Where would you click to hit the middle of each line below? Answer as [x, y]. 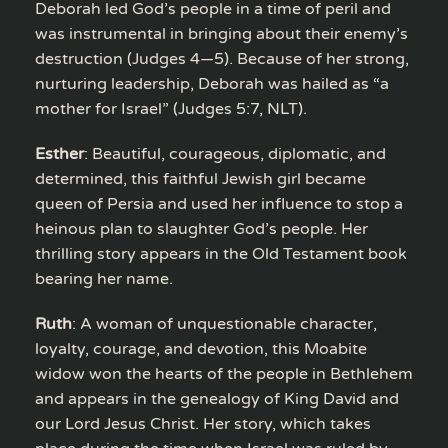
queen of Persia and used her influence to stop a [219, 203]
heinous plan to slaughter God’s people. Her [201, 228]
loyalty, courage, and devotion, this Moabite [201, 348]
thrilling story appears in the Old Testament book [221, 253]
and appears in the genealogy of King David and [217, 398]
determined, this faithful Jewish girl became [200, 178]
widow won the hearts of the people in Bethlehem [224, 373]
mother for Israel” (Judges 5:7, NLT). [171, 108]
